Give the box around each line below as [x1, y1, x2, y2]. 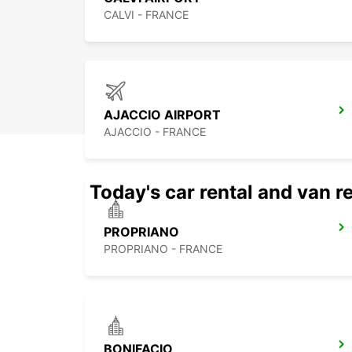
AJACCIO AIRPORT [104, 107, 221, 123]
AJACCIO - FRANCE [104, 125, 206, 139]
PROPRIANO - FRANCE [104, 242, 222, 256]
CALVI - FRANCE [104, 8, 189, 22]
